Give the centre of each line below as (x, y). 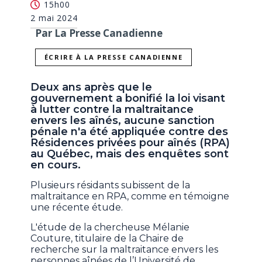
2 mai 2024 (54, 18)
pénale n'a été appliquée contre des (130, 132)
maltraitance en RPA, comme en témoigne (130, 196)
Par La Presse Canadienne (99, 33)
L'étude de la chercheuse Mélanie (110, 227)
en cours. (57, 165)
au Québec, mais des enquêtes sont (130, 154)
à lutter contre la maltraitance (112, 110)
